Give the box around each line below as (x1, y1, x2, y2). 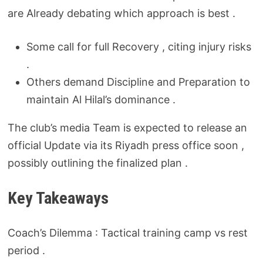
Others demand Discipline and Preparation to (26, 75, 250, 88)
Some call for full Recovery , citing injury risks (26, 40, 251, 53)
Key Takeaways (7, 188, 109, 208)
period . (7, 244, 45, 257)
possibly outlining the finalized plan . (7, 156, 188, 169)
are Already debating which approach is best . (7, 6, 235, 19)
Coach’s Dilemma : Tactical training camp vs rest (7, 226, 248, 239)
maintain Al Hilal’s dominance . (26, 93, 176, 106)
